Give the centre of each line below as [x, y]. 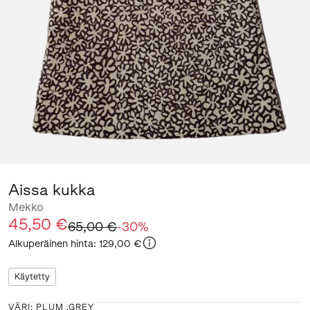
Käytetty [32, 277]
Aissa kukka [52, 190]
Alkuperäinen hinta [51, 244]
